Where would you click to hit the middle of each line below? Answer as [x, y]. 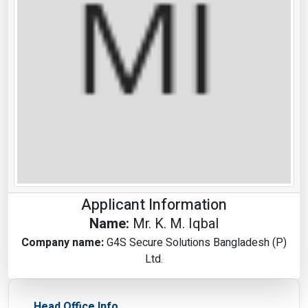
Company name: [63, 242]
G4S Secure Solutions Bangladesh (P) [197, 242]
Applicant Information [154, 205]
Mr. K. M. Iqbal [176, 223]
